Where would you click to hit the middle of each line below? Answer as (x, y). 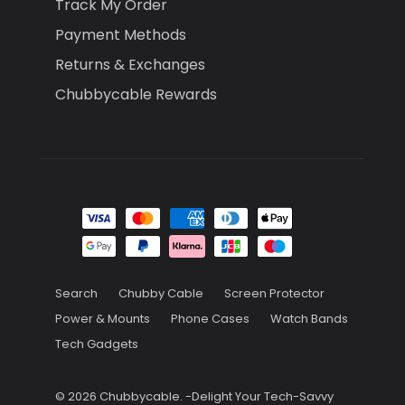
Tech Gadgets (96, 344)
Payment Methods (120, 34)
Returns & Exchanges (130, 64)
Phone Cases (210, 319)
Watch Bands (309, 319)
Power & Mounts (102, 319)
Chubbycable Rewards (136, 94)
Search (76, 294)
